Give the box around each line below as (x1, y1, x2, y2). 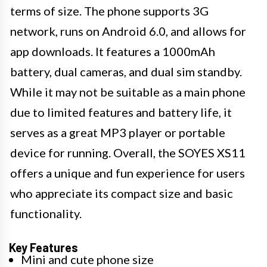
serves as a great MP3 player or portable (10, 125, 225, 140)
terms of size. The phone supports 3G (10, 4, 209, 18)
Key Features (9, 240, 78, 255)
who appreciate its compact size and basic (10, 186, 233, 201)
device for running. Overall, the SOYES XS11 (10, 145, 246, 160)
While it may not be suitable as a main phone (10, 85, 246, 100)
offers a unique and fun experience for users (10, 166, 245, 181)
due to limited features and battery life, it (10, 105, 232, 120)
